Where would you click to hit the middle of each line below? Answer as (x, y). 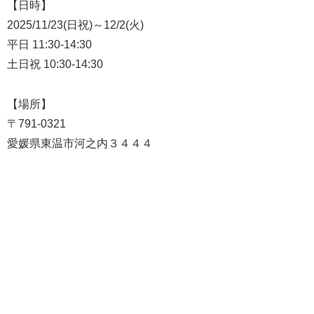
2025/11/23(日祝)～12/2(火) (75, 25)
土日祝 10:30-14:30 (55, 64)
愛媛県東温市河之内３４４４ (80, 143)
